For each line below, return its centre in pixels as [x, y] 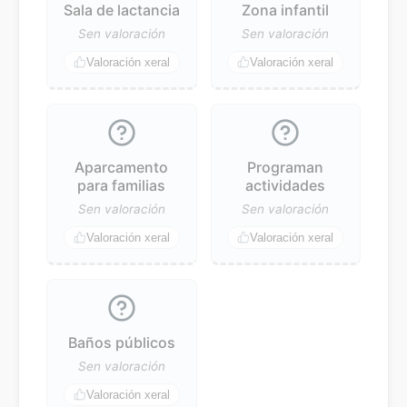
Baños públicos [121, 342]
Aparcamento [122, 167]
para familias [122, 185]
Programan [286, 167]
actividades [286, 185]
